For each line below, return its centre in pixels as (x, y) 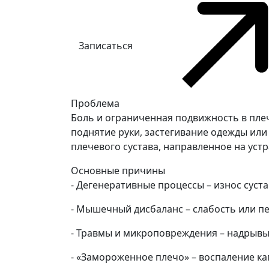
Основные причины (118, 170)
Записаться (106, 46)
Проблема (95, 103)
